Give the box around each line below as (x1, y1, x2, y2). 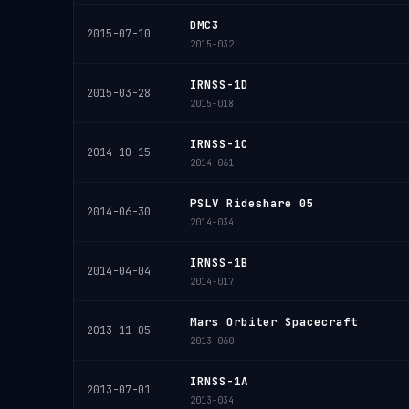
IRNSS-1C (190, 136, 248, 152)
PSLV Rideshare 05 (190, 195, 314, 211)
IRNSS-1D (190, 77, 248, 92)
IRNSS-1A (190, 373, 248, 389)
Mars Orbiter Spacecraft (190, 314, 358, 330)
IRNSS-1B (190, 255, 248, 270)
